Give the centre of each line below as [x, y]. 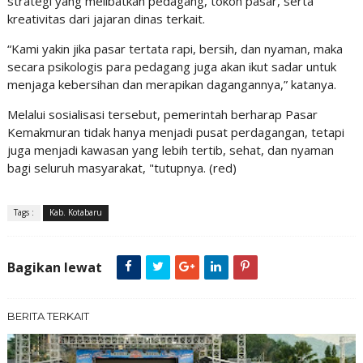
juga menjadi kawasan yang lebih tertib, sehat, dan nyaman [170, 150]
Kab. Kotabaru [75, 213]
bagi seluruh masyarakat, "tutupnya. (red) [122, 168]
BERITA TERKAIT [48, 316]
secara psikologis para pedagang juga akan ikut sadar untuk [171, 67]
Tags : [23, 213]
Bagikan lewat [54, 268]
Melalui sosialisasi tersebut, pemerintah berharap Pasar [162, 115]
